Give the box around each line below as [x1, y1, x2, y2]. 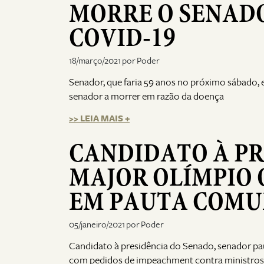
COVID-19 [69, 22, 176, 53]
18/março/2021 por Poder [69, 56, 160, 65]
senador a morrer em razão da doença [69, 91, 224, 102]
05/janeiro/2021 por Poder [69, 219, 164, 229]
